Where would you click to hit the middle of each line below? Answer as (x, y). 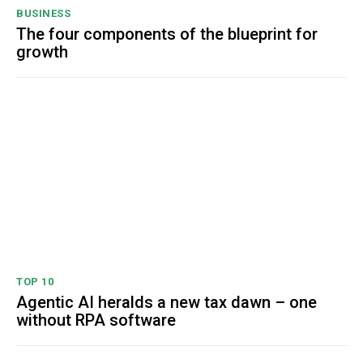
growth (42, 52)
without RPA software (96, 320)
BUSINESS (43, 14)
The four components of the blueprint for (167, 34)
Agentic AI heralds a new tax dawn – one (167, 303)
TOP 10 (35, 282)
